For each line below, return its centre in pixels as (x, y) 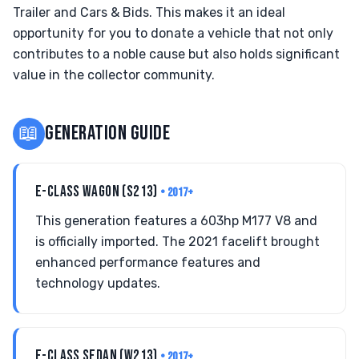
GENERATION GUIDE (108, 133)
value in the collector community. (114, 75)
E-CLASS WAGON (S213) (98, 192)
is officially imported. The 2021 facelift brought (177, 242)
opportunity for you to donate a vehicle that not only (173, 33)
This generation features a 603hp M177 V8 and (176, 221)
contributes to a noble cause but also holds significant (176, 54)
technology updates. (98, 283)
